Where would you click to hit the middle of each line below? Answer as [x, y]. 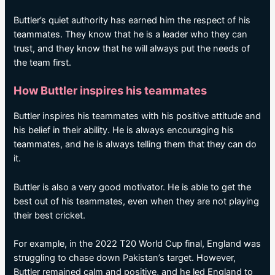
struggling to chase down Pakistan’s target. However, [125, 258]
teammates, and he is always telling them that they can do [135, 145]
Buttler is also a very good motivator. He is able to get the [133, 187]
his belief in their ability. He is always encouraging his [124, 130]
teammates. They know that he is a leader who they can [131, 34]
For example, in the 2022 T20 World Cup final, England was [137, 243]
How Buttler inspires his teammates [110, 91]
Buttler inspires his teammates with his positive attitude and [137, 116]
